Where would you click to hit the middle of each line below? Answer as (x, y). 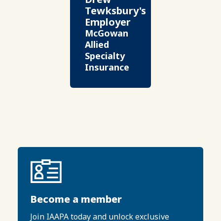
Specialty (105, 56)
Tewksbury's (115, 11)
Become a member (76, 199)
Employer (108, 22)
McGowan (106, 33)
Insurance (107, 67)
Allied (97, 44)
